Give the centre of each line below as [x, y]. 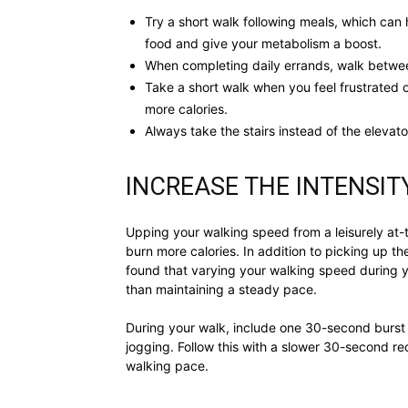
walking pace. [167, 366]
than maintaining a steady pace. [221, 290]
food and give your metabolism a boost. [263, 44]
